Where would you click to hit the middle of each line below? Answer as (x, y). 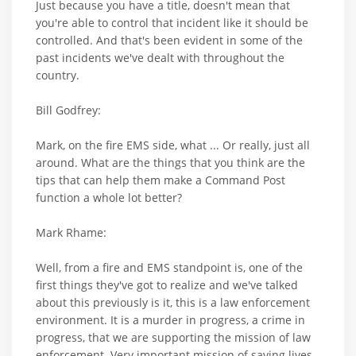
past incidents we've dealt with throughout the (160, 57)
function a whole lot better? (109, 197)
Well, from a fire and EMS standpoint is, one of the (169, 267)
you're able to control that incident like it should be (172, 22)
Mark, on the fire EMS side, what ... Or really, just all (173, 145)
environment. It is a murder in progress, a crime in (170, 319)
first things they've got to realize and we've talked (167, 284)
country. (58, 75)
